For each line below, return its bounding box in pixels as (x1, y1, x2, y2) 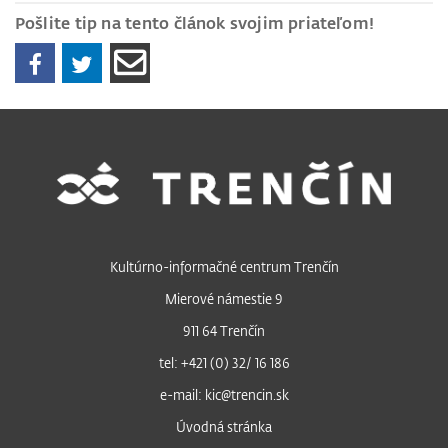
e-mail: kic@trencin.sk (159, 386, 289, 404)
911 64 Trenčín (183, 322, 265, 340)
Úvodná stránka (176, 418, 272, 436)
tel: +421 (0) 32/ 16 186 (158, 354, 290, 372)
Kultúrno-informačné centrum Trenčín (109, 258, 339, 276)
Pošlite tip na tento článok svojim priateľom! (15, 13, 374, 34)
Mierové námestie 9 (165, 290, 283, 308)
